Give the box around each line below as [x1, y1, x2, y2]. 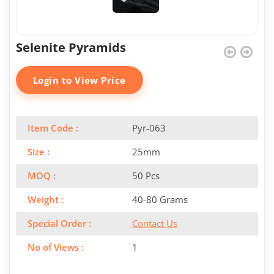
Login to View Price [33, 74, 126, 86]
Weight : [28, 193, 64, 206]
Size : [28, 146, 50, 158]
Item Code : [28, 122, 78, 134]
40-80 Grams [132, 193, 188, 206]
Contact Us [132, 217, 178, 229]
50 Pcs [132, 169, 160, 182]
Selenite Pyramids [16, 39, 126, 56]
